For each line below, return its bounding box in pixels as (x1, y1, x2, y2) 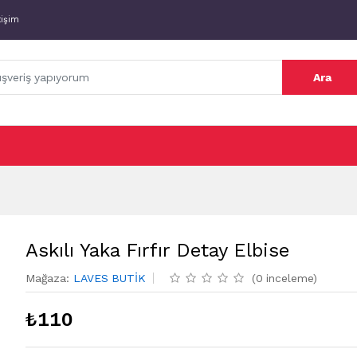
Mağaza (25, 272, 67, 284)
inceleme (266, 272, 314, 284)
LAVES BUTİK (73, 272, 147, 284)
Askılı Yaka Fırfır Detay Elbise (25, 239, 290, 261)
